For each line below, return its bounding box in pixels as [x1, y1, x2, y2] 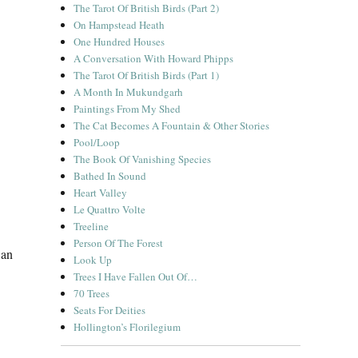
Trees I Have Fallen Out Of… [74, 269, 198, 284]
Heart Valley [74, 185, 128, 200]
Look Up [74, 253, 113, 267]
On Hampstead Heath [74, 18, 165, 32]
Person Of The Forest [74, 236, 164, 250]
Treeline [74, 219, 109, 233]
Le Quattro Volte [74, 202, 146, 217]
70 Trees [74, 286, 110, 300]
